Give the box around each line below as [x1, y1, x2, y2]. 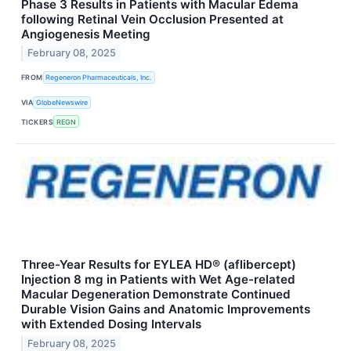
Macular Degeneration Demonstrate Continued [21, 287, 291, 302]
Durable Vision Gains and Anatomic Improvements [21, 302, 310, 317]
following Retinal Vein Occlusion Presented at [21, 11, 284, 27]
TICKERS [21, 117, 54, 126]
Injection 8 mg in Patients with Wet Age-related [21, 272, 295, 288]
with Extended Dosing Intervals [21, 317, 201, 332]
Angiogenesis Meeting [21, 26, 150, 42]
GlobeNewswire [36, 98, 89, 107]
